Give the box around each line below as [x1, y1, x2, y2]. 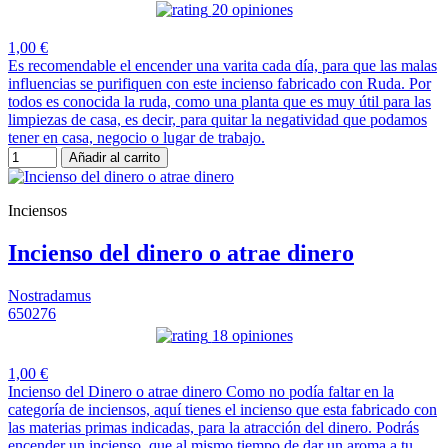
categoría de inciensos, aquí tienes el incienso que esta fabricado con [8, 400, 437, 418]
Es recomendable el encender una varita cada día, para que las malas [8, 57, 437, 75]
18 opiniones [211, 326, 293, 344]
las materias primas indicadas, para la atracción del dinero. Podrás [8, 418, 419, 436]
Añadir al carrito [69, 150, 160, 166]
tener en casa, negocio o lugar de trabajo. [8, 129, 265, 147]
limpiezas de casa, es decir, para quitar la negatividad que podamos [8, 111, 427, 129]
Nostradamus [8, 286, 91, 304]
